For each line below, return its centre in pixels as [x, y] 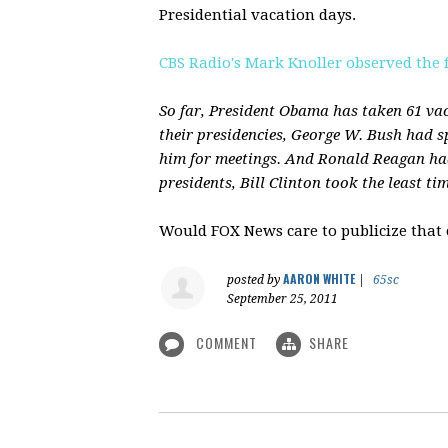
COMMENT [226, 342]
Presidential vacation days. [257, 14]
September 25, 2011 [282, 298]
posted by [255, 279]
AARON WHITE [319, 278]
